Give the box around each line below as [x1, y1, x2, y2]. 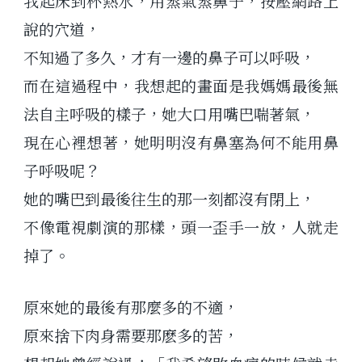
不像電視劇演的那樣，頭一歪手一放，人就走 [23, 215, 339, 238]
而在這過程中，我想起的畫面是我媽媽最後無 [23, 74, 339, 96]
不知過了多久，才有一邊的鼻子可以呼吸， [23, 45, 316, 68]
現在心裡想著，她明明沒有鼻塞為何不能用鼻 [23, 130, 339, 153]
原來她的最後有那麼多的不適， [23, 296, 239, 318]
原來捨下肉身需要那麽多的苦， [23, 324, 239, 347]
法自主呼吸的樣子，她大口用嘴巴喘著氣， [23, 102, 316, 124]
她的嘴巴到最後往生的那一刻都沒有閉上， [23, 187, 316, 209]
